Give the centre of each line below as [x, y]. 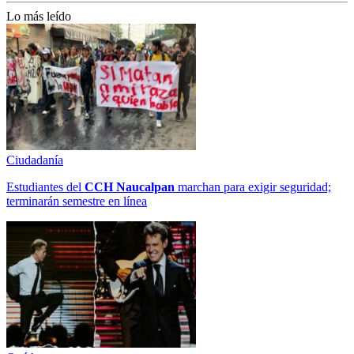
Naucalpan [145, 186]
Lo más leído [39, 16]
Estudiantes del [45, 186]
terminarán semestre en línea [77, 201]
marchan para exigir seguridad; [253, 186]
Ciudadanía [35, 160]
